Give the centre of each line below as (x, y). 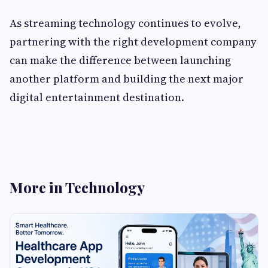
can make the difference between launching (120, 60)
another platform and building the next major (127, 78)
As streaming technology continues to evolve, (125, 23)
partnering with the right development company (133, 41)
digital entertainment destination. (97, 97)
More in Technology (77, 187)
